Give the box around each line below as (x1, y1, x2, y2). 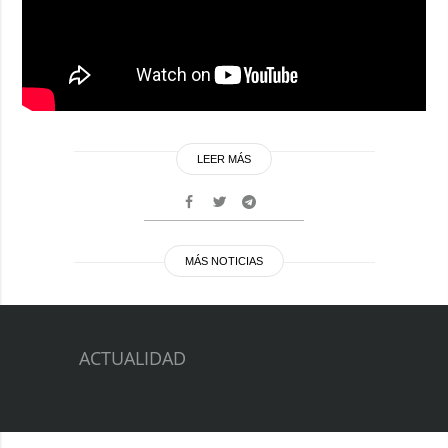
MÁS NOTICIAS (185, 254, 263, 267)
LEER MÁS (197, 152, 251, 165)
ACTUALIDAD (79, 345, 186, 370)
